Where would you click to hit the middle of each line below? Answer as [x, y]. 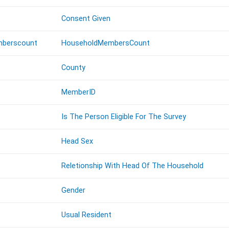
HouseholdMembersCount [106, 43]
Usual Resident [87, 215]
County [74, 68]
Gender [74, 191]
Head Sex [77, 142]
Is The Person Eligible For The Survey [124, 117]
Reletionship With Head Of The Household [133, 166]
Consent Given [86, 19]
